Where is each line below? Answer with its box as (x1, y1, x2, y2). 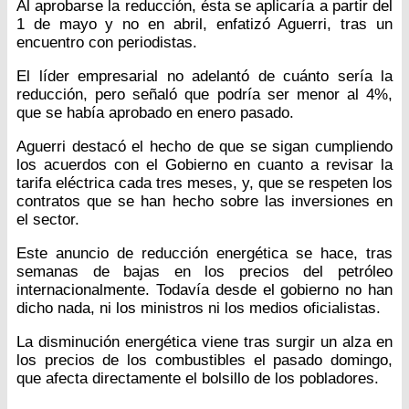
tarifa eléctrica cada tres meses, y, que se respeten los (16, 174, 393, 193)
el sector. (16, 211, 79, 229)
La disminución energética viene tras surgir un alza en (16, 333, 393, 351)
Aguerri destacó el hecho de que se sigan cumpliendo (16, 138, 393, 156)
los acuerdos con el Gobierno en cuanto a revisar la (16, 156, 393, 174)
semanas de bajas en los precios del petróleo (16, 263, 393, 281)
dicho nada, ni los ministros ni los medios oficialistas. (16, 299, 381, 318)
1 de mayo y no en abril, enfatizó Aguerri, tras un (16, 16, 393, 34)
